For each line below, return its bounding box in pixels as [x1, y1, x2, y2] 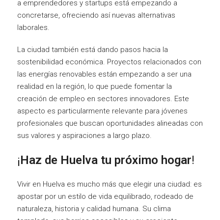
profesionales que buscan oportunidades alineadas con [17, 118, 203, 128]
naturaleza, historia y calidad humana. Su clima [17, 204, 171, 213]
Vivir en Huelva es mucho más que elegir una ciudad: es [17, 179, 202, 189]
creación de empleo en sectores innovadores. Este [17, 94, 189, 103]
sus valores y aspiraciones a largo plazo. [17, 131, 152, 140]
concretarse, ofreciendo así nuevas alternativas [17, 10, 175, 20]
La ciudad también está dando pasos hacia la [17, 45, 168, 54]
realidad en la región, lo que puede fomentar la [17, 82, 172, 91]
